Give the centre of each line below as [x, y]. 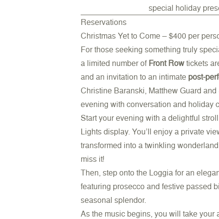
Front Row [168, 63]
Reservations [104, 22]
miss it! [93, 159]
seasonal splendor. [114, 200]
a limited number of [115, 63]
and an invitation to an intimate [135, 77]
